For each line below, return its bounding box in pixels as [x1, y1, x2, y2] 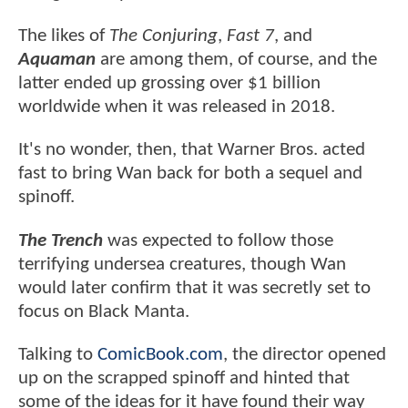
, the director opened [223, 345, 386, 365]
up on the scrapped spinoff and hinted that [18, 369, 350, 389]
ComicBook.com [97, 345, 223, 365]
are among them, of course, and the [100, 50, 377, 70]
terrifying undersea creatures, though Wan [18, 254, 346, 274]
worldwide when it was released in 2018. [18, 97, 335, 117]
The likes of [18, 26, 109, 46]
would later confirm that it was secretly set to [18, 278, 371, 298]
